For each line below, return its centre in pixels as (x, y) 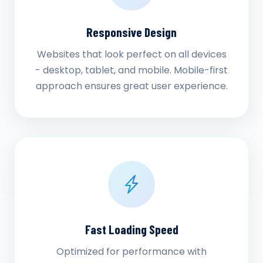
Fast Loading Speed (131, 229)
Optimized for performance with (131, 252)
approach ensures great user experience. (131, 86)
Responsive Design (131, 32)
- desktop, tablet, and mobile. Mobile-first (131, 70)
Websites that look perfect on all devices (131, 54)
